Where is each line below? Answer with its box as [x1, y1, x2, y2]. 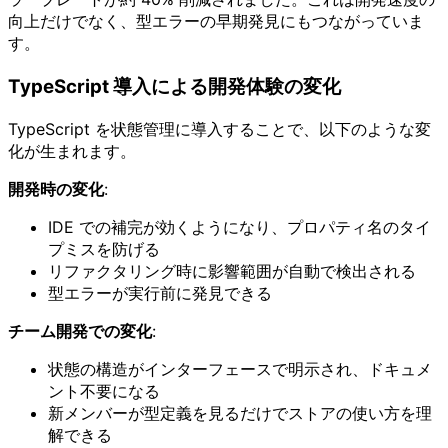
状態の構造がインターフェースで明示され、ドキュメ [48, 358, 432, 379]
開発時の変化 [8, 178, 104, 199]
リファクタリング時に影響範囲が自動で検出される [48, 260, 416, 281]
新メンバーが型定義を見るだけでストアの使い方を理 [48, 402, 432, 423]
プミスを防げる [48, 238, 160, 259]
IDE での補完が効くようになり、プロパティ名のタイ [48, 216, 431, 237]
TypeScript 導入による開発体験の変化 [8, 74, 341, 98]
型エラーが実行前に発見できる [48, 282, 272, 303]
